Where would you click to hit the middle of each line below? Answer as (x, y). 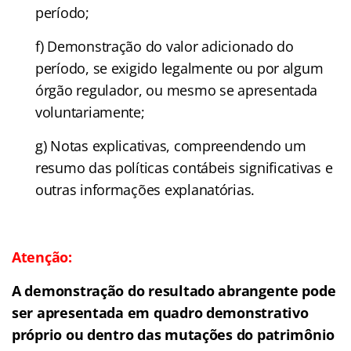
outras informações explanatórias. (145, 189)
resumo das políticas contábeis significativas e (184, 167)
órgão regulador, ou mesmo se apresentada (177, 90)
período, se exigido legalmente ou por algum (179, 68)
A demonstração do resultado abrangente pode (174, 290)
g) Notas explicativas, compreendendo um (171, 145)
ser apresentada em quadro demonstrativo (160, 312)
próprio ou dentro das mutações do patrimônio (174, 334)
